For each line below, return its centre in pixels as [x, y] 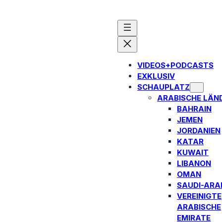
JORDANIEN [199, 131]
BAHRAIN [194, 109]
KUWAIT [193, 152]
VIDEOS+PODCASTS [175, 65]
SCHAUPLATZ [164, 87]
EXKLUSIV [156, 76]
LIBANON [194, 163]
